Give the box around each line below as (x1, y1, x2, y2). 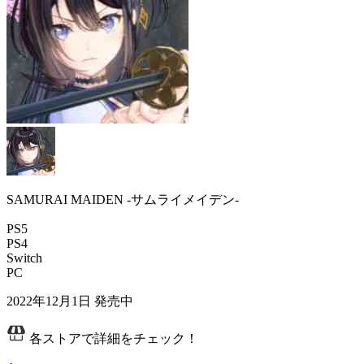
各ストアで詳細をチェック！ (26, 331, 198, 345)
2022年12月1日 (6, 293, 91, 308)
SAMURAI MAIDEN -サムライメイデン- (6, 192, 239, 206)
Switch (6, 250, 42, 265)
